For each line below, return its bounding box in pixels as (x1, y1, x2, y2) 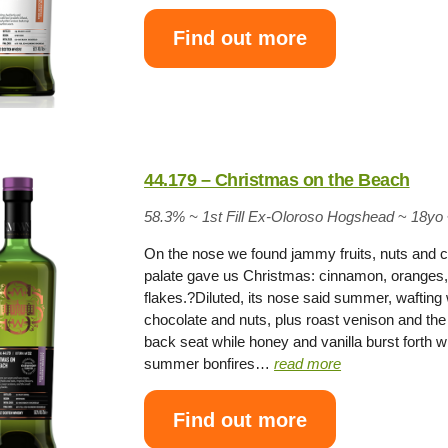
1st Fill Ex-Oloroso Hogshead (198, 208, 399, 226)
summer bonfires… (144, 355, 275, 373)
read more (274, 355, 342, 373)
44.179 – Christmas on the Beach (144, 170, 410, 191)
